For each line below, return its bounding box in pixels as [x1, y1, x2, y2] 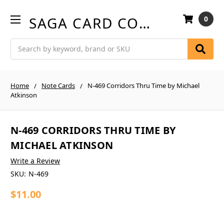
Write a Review [10, 156, 60, 166]
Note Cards [41, 80, 75, 90]
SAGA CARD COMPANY [139, 13, 150, 32]
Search [10, 38, 33, 48]
